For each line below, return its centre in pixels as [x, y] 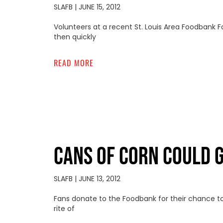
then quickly [75, 37]
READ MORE [74, 62]
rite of [64, 208]
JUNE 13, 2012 [98, 178]
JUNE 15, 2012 [98, 7]
